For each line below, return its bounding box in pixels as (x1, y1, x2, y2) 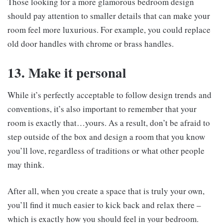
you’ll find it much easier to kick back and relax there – (7, 199, 201, 211)
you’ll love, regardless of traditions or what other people (7, 145, 205, 157)
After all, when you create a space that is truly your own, (7, 185, 205, 197)
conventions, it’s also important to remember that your (7, 103, 197, 115)
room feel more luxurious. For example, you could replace (7, 23, 211, 35)
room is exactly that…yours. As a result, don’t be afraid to (7, 117, 210, 129)
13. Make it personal (7, 62, 126, 82)
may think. (7, 159, 44, 171)
